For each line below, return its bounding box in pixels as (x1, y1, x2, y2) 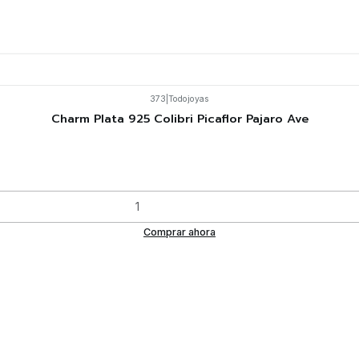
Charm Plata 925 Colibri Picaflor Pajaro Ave (50, 110, 309, 128)
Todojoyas (168, 94, 209, 105)
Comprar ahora (143, 225, 216, 238)
